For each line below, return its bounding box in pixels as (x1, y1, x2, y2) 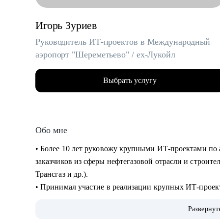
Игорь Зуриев (35, 19, 97, 31)
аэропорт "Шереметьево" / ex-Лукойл (35, 50, 175, 59)
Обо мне (35, 125, 67, 135)
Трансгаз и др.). (35, 170, 90, 178)
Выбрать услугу (103, 76, 157, 84)
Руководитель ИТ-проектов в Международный (35, 37, 211, 47)
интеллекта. (35, 208, 78, 217)
